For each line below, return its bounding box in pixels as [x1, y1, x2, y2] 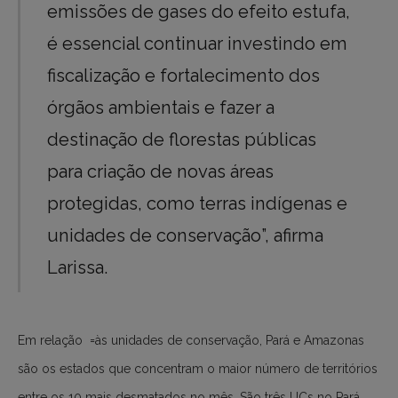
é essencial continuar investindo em [47, 32, 348, 54]
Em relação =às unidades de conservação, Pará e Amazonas [18, 332, 364, 347]
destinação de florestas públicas [47, 128, 317, 150]
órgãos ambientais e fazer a [47, 96, 275, 118]
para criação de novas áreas [47, 160, 275, 182]
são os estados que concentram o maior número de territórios [18, 361, 378, 376]
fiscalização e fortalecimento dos [47, 64, 321, 86]
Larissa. [47, 256, 108, 278]
